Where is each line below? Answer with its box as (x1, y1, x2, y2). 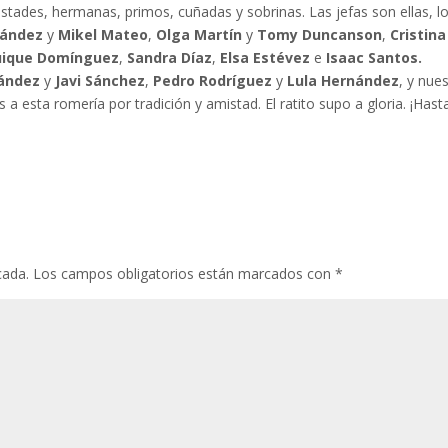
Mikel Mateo (58, 24, 149, 44)
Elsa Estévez (220, 47, 311, 67)
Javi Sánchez (55, 70, 146, 90)
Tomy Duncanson (257, 24, 383, 44)
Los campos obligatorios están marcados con (33, 263, 336, 283)
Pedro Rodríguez (153, 70, 273, 90)
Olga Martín (156, 24, 243, 44)
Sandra (127, 47, 178, 67)
